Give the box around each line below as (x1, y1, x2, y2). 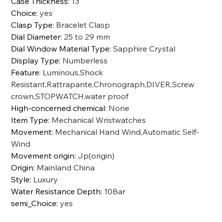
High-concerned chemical (11, 103, 106, 113)
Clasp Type (11, 19, 53, 30)
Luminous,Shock (43, 67, 104, 77)
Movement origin (11, 150, 75, 161)
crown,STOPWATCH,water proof (11, 91, 129, 101)
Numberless (62, 55, 108, 65)
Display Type (11, 55, 59, 65)
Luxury (33, 174, 58, 184)
